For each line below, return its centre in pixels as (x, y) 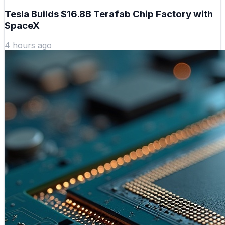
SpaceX (22, 25)
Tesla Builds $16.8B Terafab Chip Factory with (109, 14)
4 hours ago (28, 45)
